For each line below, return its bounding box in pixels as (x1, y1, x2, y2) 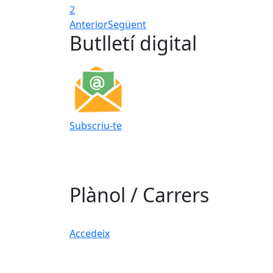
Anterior (69, 18, 108, 32)
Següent (108, 18, 146, 32)
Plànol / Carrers (69, 182, 209, 208)
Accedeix (69, 227, 110, 241)
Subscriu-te (69, 119, 122, 133)
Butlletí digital (69, 30, 197, 57)
